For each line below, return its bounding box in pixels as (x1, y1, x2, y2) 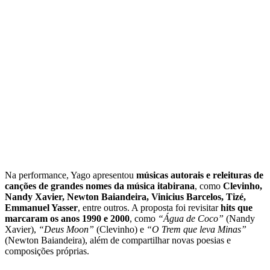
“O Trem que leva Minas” (146, 224, 246, 234)
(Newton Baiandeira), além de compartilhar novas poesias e (5, 234, 231, 245)
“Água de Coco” (158, 213, 224, 224)
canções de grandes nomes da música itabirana (5, 180, 195, 191)
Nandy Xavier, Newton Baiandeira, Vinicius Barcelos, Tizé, (5, 191, 246, 202)
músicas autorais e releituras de (136, 169, 263, 180)
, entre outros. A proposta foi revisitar (78, 202, 221, 213)
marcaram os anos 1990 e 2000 (5, 213, 130, 224)
